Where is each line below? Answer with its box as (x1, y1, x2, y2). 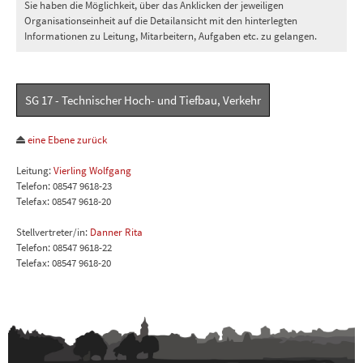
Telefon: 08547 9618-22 (15, 240, 112, 254)
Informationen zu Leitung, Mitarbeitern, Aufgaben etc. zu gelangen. (23, 28, 317, 42)
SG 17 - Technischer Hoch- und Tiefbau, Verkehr (24, 92, 261, 108)
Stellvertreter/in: (15, 224, 90, 238)
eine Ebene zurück (24, 132, 107, 146)
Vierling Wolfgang (53, 163, 131, 177)
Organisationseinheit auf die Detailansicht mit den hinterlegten (23, 13, 297, 27)
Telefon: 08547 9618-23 (15, 178, 112, 192)
